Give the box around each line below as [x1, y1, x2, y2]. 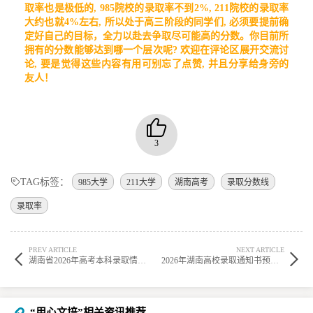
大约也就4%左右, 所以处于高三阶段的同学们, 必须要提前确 [24, 17, 289, 28]
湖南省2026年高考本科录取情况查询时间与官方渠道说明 [138, 256, 146, 266]
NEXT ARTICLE [236, 246, 284, 254]
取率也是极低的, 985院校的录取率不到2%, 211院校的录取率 [24, 3, 289, 14]
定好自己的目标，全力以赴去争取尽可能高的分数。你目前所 [24, 31, 289, 42]
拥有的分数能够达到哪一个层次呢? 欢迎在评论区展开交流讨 [24, 45, 289, 56]
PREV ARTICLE [29, 246, 77, 254]
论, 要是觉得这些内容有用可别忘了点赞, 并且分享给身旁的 [24, 59, 289, 70]
